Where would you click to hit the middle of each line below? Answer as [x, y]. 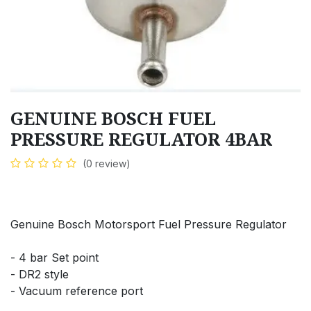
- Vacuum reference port [77, 291]
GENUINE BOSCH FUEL [113, 118]
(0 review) [107, 163]
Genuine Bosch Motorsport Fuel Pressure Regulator [149, 224]
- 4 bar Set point [54, 257]
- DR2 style [40, 274]
